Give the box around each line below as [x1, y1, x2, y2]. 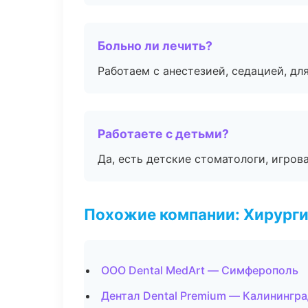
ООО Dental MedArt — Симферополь [101, 263, 298, 277]
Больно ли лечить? [98, 38, 212, 53]
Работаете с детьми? [98, 126, 229, 141]
